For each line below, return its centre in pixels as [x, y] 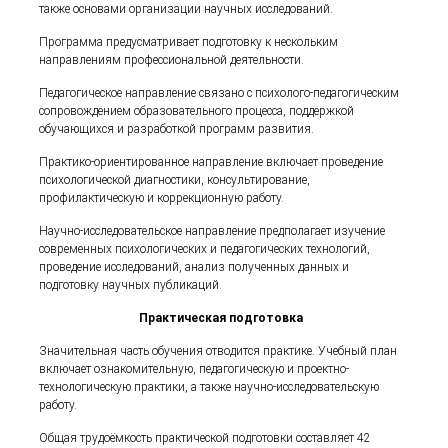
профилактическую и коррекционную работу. [162, 198]
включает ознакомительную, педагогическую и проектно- [194, 369]
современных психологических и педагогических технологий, [205, 249]
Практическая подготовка [221, 318]
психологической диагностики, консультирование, [175, 180]
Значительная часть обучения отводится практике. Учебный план [218, 351]
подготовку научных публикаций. [131, 285]
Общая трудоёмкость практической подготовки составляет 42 [205, 438]
